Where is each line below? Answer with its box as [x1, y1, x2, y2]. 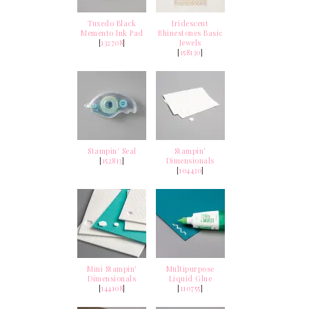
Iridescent [172, 18, 209, 28]
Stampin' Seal [88, 146, 137, 156]
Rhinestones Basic [158, 28, 223, 38]
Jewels [179, 37, 201, 48]
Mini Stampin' [87, 263, 137, 274]
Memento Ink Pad [81, 28, 143, 38]
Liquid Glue [168, 273, 212, 283]
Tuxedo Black [88, 18, 137, 28]
